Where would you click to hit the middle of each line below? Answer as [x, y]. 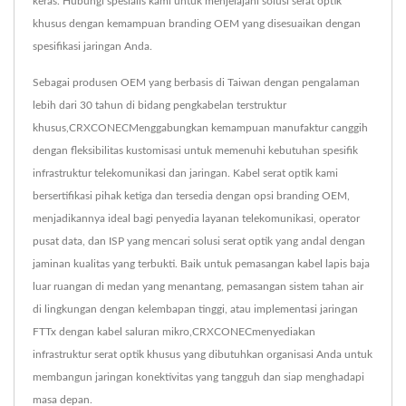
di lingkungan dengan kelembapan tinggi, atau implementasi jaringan [195, 309]
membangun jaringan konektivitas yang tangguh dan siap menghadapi [198, 377]
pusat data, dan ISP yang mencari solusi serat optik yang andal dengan [199, 241]
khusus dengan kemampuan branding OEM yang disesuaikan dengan [197, 24]
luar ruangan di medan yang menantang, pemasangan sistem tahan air [198, 286]
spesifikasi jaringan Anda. [92, 46]
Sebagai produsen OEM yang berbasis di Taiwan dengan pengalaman [196, 82]
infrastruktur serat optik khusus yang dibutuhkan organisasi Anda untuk [203, 354]
